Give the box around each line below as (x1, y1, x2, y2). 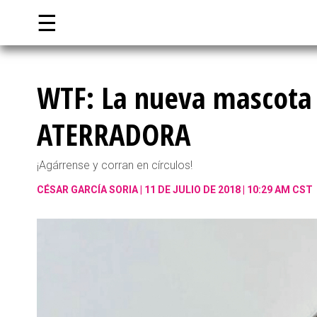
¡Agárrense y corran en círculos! (37, 158, 192, 172)
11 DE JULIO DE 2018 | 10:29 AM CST (144, 184, 313, 195)
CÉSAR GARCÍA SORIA (37, 184, 138, 195)
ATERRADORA (37, 114, 190, 154)
